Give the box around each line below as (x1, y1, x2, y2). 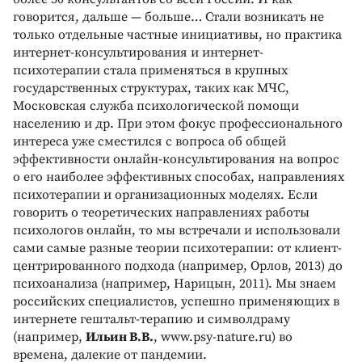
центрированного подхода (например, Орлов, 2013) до (13, 257, 343, 274)
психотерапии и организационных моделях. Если (13, 186, 318, 203)
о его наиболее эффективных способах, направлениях (13, 168, 344, 185)
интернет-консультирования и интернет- (13, 44, 263, 61)
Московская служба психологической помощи (13, 97, 299, 114)
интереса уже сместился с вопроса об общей (13, 133, 286, 149)
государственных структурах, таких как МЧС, (13, 79, 289, 96)
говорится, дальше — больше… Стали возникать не (13, 8, 324, 25)
